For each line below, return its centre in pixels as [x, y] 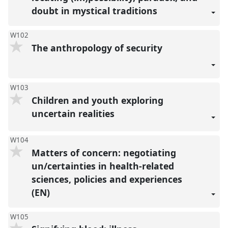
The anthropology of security [98, 48]
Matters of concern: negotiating [104, 152]
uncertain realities [74, 113]
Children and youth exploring [97, 100]
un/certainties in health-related [103, 166]
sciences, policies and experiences [107, 179]
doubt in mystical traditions [95, 10]
